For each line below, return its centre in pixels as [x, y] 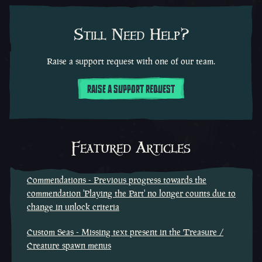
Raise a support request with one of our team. [131, 61]
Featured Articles [131, 148]
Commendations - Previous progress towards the [117, 180]
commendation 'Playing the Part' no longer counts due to [131, 193]
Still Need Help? [131, 35]
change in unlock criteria [73, 207]
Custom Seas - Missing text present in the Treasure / [125, 232]
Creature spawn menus [69, 245]
